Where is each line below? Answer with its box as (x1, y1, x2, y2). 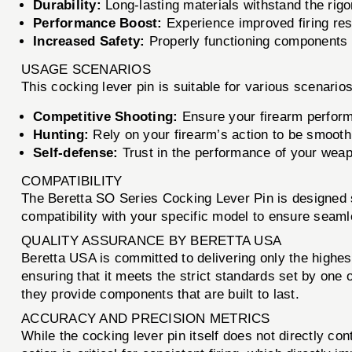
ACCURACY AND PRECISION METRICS (21, 310, 270, 326)
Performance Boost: (33, 15, 163, 31)
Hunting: (33, 126, 90, 142)
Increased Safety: (33, 33, 145, 49)
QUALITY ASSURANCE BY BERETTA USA (21, 233, 282, 248)
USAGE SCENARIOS (21, 61, 151, 77)
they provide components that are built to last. (21, 286, 299, 302)
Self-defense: (33, 145, 119, 160)
